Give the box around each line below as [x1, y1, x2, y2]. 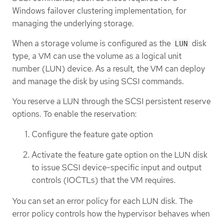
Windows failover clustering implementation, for [12, 5, 186, 16]
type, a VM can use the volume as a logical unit [12, 51, 182, 62]
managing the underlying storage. [12, 18, 134, 29]
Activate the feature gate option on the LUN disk [32, 149, 207, 161]
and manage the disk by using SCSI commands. [12, 76, 184, 87]
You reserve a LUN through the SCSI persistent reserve [12, 96, 211, 107]
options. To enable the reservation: [12, 109, 137, 120]
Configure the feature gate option [32, 128, 153, 140]
